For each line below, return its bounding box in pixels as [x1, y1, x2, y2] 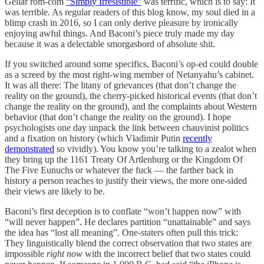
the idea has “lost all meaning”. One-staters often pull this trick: [5, 227, 238, 237]
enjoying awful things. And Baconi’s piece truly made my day [5, 28, 235, 38]
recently [183, 133, 212, 143]
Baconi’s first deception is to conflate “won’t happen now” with [5, 206, 241, 216]
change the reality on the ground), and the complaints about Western [5, 101, 257, 111]
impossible [5, 248, 47, 259]
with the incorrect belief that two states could [85, 248, 250, 259]
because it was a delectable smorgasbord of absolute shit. [5, 38, 215, 49]
